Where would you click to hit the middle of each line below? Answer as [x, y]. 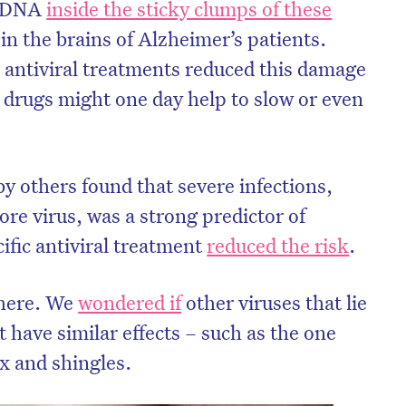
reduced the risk [278, 245]
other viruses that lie [275, 302]
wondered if [130, 302]
